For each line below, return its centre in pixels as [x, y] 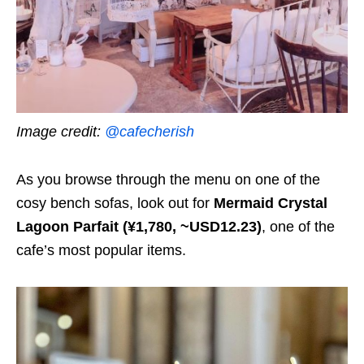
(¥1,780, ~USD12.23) [192, 227]
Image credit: [61, 132]
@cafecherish [149, 132]
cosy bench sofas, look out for [115, 204]
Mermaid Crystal [271, 204]
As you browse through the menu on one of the [168, 180]
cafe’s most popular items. [101, 251]
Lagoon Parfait [67, 227]
